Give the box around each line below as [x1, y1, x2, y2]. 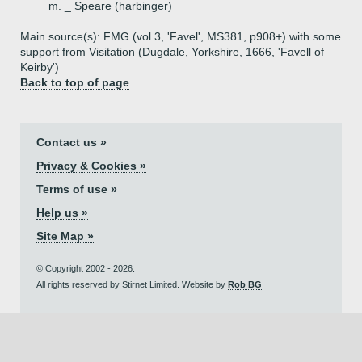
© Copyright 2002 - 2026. [36, 263, 135, 273]
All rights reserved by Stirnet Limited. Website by [36, 280, 228, 289]
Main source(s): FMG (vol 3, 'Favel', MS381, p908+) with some [20, 30, 341, 43]
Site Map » [36, 229, 94, 242]
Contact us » [36, 136, 107, 149]
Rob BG [228, 280, 262, 289]
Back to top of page [20, 76, 129, 89]
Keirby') [20, 61, 59, 74]
